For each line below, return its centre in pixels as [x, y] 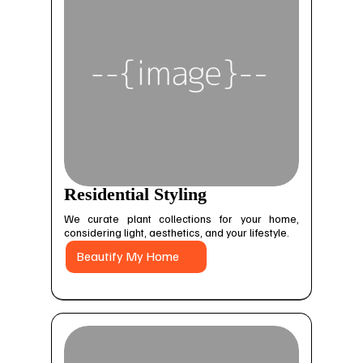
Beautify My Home [127, 256]
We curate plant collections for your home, [181, 218]
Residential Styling [135, 194]
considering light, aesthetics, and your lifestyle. [176, 232]
